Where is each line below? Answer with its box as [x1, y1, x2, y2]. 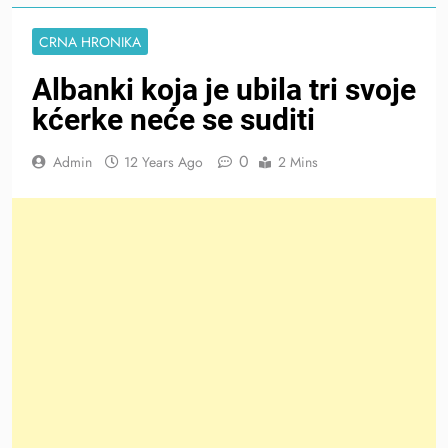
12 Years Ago [124, 151, 203, 172]
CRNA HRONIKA [39, 31, 141, 52]
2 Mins [278, 151, 318, 172]
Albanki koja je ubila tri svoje [32, 71, 416, 107]
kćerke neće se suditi [32, 101, 315, 137]
